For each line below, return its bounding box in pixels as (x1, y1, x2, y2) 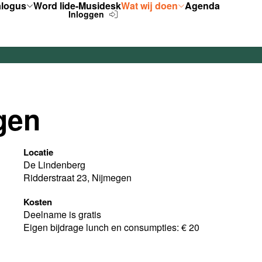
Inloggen (68, 8, 106, 20)
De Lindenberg (23, 158, 85, 171)
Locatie (23, 146, 53, 158)
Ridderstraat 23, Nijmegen (23, 171, 132, 184)
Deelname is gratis (23, 208, 101, 221)
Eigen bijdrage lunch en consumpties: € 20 (23, 220, 199, 234)
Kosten (23, 195, 52, 208)
